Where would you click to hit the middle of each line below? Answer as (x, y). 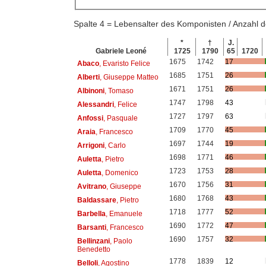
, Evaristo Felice (124, 63)
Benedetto (94, 249)
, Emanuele (124, 213)
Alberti (88, 77)
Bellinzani (93, 241)
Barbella (91, 213)
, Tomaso (119, 91)
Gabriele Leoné (121, 51)
